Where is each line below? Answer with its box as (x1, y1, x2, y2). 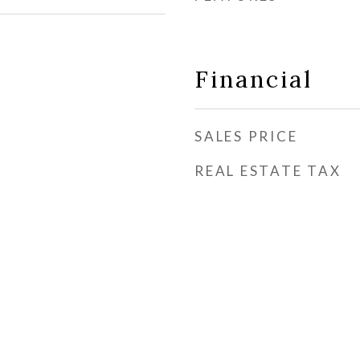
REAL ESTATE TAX (194, 162, 342, 179)
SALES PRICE (194, 128, 298, 145)
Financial (194, 64, 313, 94)
